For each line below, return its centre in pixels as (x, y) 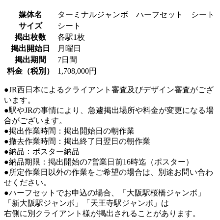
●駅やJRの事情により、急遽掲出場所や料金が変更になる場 (109, 110)
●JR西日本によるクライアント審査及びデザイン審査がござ (109, 90)
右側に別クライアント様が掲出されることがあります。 (102, 214)
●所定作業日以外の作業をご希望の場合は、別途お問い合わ (109, 172)
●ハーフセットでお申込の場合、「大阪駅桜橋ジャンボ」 (105, 193)
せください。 (27, 183)
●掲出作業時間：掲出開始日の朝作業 (69, 131)
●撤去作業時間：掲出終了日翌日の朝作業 (77, 141)
